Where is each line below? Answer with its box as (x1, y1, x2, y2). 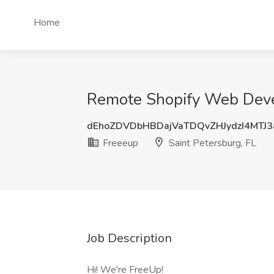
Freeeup (100, 136, 138, 150)
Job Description (87, 230, 172, 246)
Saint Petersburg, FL (166, 136, 256, 150)
